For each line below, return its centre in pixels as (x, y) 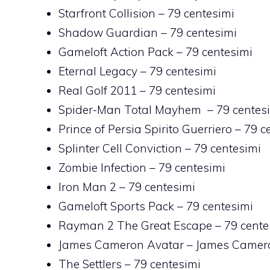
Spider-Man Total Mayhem (130, 109)
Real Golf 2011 (98, 90)
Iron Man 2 (87, 187)
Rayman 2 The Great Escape (135, 225)
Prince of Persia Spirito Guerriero (145, 129)
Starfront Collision (107, 13)
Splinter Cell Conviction (120, 148)
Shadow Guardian (108, 32)
